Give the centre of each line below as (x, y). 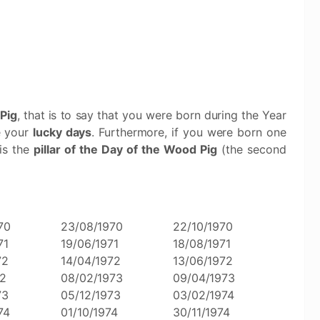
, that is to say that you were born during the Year (151, 115)
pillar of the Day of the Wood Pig (125, 149)
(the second (252, 149)
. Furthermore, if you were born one (189, 132)
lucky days (62, 132)
